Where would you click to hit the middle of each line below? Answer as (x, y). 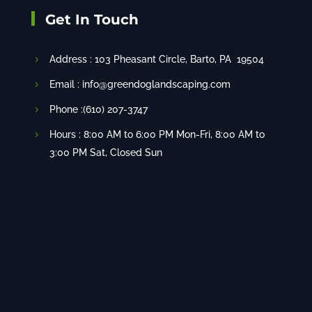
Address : (72, 59)
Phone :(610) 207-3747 (98, 109)
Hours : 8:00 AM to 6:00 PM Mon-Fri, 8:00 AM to (157, 134)
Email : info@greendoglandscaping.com (140, 84)
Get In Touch (92, 19)
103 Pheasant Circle (140, 59)
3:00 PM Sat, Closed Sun (106, 152)
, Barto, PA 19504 (224, 59)
